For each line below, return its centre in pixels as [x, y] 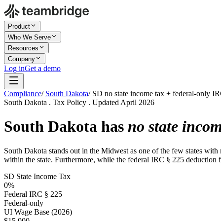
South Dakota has [66, 127]
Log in [14, 68]
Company [21, 59]
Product [19, 26]
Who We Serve [29, 37]
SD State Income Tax [37, 176]
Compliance [23, 93]
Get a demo [43, 68]
